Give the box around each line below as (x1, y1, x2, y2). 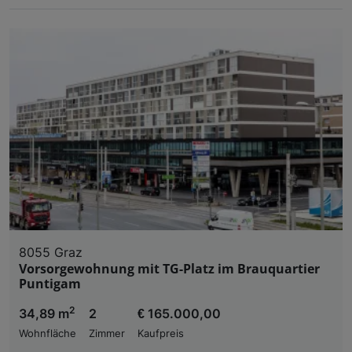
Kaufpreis (137, 327, 184, 339)
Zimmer (89, 327, 125, 339)
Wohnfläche (19, 327, 76, 339)
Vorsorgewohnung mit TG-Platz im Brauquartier (19, 259, 320, 277)
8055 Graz (19, 244, 82, 260)
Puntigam (19, 274, 81, 292)
